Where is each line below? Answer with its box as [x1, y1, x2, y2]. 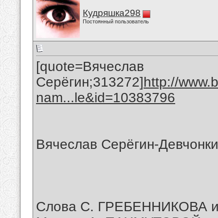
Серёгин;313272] [36, 74, 144, 90]
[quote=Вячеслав [36, 59, 144, 74]
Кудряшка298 [83, 8, 141, 18]
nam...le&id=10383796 [36, 90, 175, 106]
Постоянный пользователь [83, 18, 149, 24]
